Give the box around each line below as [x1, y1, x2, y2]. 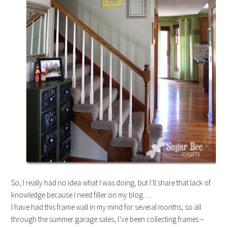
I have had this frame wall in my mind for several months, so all [11, 202, 202, 212]
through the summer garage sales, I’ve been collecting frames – [11, 214, 204, 224]
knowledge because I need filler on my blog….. [11, 190, 153, 200]
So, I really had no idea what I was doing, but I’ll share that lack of [11, 178, 211, 188]
